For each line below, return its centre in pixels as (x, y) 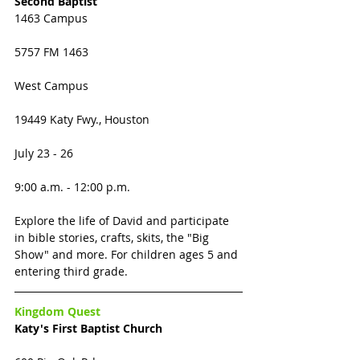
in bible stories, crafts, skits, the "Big (113, 237)
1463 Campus (51, 18)
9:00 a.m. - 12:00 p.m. (72, 186)
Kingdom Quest (57, 311)
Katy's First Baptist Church (88, 328)
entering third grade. (73, 271)
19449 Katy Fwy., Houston (82, 119)
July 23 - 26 (44, 153)
